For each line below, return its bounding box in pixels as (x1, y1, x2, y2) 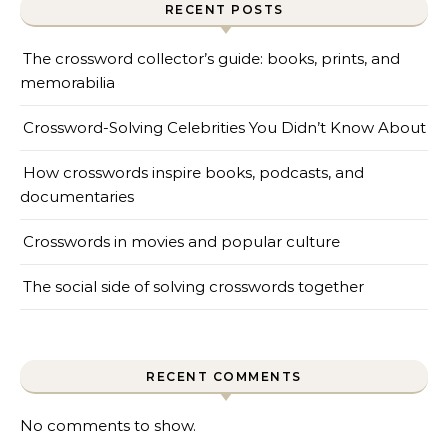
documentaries (20, 187, 134, 206)
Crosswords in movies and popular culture (23, 232, 340, 251)
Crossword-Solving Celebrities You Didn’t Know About (23, 118, 426, 137)
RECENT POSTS (164, 2, 284, 17)
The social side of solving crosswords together (23, 277, 364, 296)
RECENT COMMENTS (146, 369, 302, 384)
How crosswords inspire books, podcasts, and (23, 163, 364, 182)
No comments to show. (20, 416, 196, 435)
